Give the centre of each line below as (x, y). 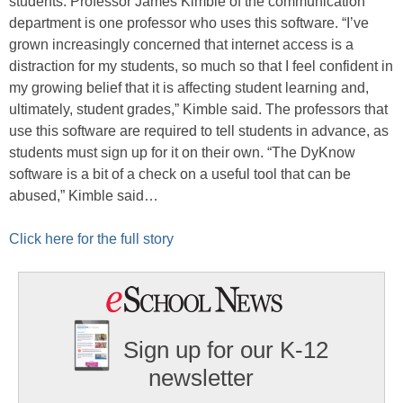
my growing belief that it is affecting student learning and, (189, 88)
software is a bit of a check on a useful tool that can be (180, 174)
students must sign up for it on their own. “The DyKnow (182, 152)
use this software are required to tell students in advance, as (199, 131)
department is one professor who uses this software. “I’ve (189, 23)
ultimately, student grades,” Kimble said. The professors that (198, 109)
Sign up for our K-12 (226, 350)
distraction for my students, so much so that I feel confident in (201, 66)
